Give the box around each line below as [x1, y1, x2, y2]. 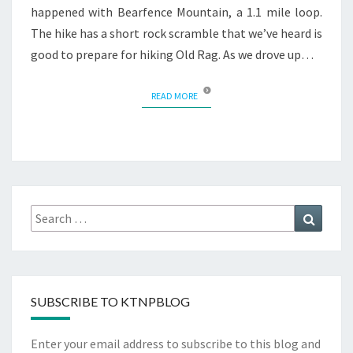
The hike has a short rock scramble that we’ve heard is [31, 24, 322, 41]
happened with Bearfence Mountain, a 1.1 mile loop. [31, 3, 322, 20]
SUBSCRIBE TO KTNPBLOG [31, 294, 190, 310]
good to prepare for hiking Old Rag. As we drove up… [31, 46, 314, 62]
